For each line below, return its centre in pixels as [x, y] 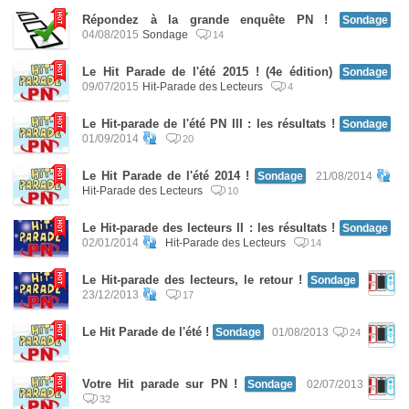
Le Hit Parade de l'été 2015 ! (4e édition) [208, 72]
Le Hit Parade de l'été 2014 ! [166, 176]
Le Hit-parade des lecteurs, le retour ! [192, 280]
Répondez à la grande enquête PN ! [205, 20]
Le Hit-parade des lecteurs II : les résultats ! [209, 228]
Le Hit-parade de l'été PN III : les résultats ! [211, 124]
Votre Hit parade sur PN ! [160, 384]
